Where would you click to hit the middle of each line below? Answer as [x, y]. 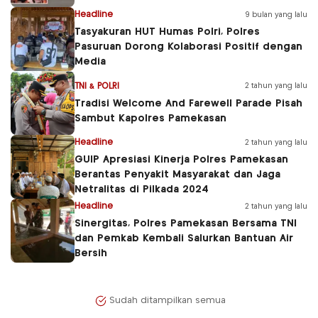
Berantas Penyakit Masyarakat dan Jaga [177, 175]
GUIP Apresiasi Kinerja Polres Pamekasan [181, 160]
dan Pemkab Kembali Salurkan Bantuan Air [184, 238]
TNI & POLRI [97, 86]
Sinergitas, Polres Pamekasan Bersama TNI [186, 224]
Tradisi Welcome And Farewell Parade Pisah [188, 103]
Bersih [91, 253]
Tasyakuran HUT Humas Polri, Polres [167, 32]
